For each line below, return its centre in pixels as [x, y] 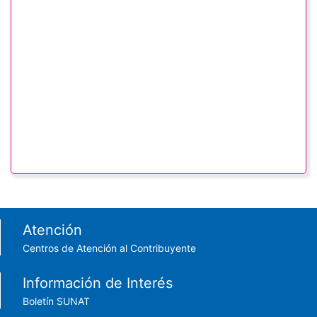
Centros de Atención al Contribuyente [109, 248]
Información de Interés [98, 283]
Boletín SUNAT [56, 301]
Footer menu [64, 230]
